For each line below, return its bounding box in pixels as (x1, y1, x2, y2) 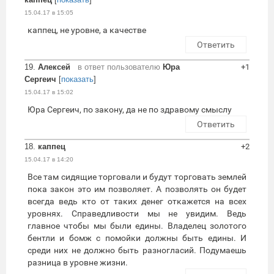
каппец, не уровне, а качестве (28, 25, 146, 35)
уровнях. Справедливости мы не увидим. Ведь (28, 209, 246, 219)
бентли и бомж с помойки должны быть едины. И (28, 233, 246, 243)
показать (61, 75, 94, 84)
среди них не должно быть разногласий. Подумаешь (28, 245, 246, 256)
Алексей (38, 62, 70, 72)
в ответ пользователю (78, 62, 160, 72)
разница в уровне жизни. (28, 257, 128, 268)
